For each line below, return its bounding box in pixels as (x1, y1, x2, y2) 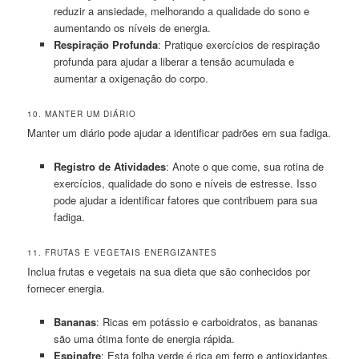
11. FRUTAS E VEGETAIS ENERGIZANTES (27, 247, 218, 259)
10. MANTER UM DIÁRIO (27, 107, 137, 119)
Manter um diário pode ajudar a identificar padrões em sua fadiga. (27, 124, 332, 140)
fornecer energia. (27, 280, 106, 296)
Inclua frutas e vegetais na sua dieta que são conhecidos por (27, 264, 311, 280)
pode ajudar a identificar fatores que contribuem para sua (53, 192, 317, 208)
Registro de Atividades (53, 158, 166, 174)
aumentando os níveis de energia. (53, 19, 211, 35)
